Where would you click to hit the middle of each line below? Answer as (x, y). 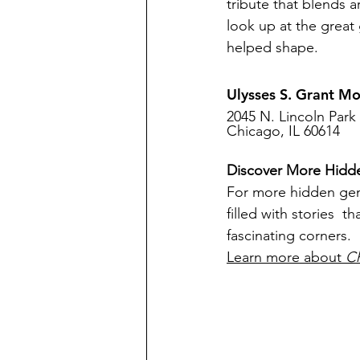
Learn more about (286, 257)
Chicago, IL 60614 (283, 131)
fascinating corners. (289, 235)
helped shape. (272, 47)
